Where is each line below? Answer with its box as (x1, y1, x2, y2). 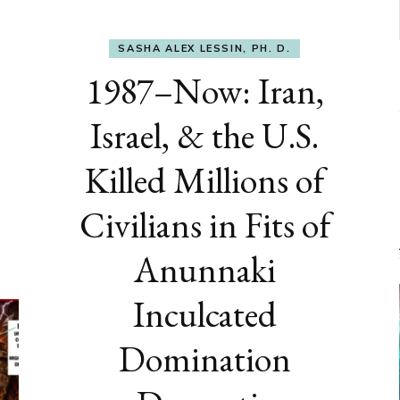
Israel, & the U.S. (90, 112, 319, 160)
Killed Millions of (85, 157, 324, 204)
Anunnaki (133, 246, 276, 294)
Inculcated (132, 291, 277, 338)
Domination (118, 336, 291, 383)
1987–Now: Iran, (85, 68, 324, 115)
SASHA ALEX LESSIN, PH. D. (118, 42, 291, 55)
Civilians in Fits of (79, 202, 330, 249)
